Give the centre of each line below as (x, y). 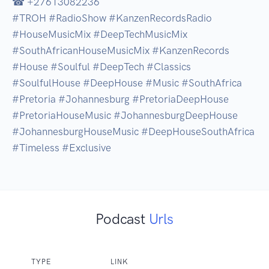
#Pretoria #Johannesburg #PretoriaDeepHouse (120, 99)
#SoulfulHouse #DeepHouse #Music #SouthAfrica (127, 83)
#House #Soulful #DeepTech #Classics (101, 67)
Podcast (122, 219)
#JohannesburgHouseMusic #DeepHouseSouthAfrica (133, 132)
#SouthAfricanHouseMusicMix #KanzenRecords (121, 51)
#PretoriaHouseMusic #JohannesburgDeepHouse (125, 116)
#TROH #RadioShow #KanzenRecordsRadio (112, 18)
